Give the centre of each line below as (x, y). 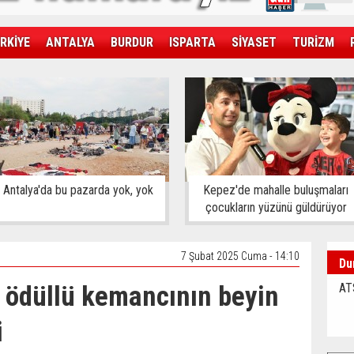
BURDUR (132, 42)
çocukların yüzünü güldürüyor (276, 207)
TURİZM (313, 42)
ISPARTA (192, 42)
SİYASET (254, 42)
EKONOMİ (80, 74)
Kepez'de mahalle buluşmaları (276, 190)
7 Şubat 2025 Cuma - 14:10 (240, 256)
